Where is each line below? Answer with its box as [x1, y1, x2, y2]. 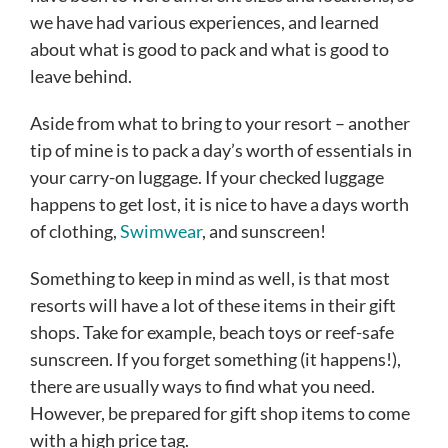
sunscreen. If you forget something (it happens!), [30, 348, 401, 371]
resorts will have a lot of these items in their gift [30, 294, 396, 317]
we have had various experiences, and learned [30, 11, 379, 34]
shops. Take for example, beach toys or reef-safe [30, 321, 394, 344]
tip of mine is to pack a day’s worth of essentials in [30, 139, 412, 162]
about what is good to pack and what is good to [30, 38, 389, 61]
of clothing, [30, 220, 120, 243]
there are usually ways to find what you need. [30, 375, 375, 398]
